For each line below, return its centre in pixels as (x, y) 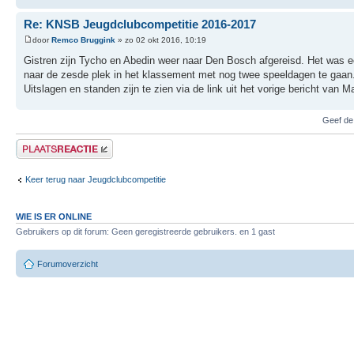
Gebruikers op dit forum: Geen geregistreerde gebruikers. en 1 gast (145, 231)
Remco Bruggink (83, 40)
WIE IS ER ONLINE (54, 216)
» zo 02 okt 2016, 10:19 (161, 40)
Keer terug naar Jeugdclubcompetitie (96, 179)
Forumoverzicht (68, 264)
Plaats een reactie (50, 143)
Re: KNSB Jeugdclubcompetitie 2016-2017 (140, 24)
